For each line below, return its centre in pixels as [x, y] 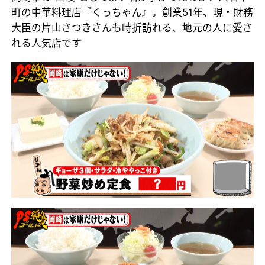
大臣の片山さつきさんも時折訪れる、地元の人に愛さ [132, 28]
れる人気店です [47, 43]
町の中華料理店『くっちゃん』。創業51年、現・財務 [132, 12]
